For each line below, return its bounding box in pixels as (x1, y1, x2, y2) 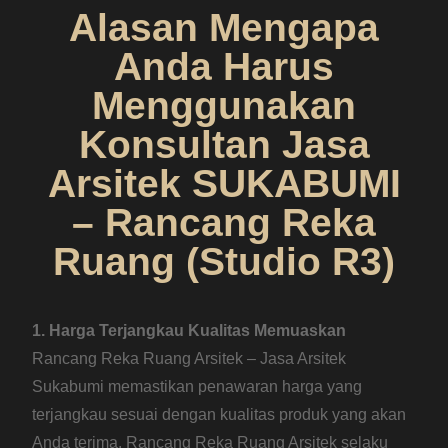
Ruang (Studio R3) (53, 239, 395, 283)
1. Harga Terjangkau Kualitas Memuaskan (32, 321, 347, 339)
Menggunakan (92, 83, 356, 127)
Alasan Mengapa (69, 5, 379, 49)
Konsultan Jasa (78, 122, 370, 166)
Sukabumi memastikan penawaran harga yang (32, 377, 363, 395)
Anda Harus (114, 44, 334, 88)
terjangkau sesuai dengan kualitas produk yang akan (32, 405, 407, 423)
